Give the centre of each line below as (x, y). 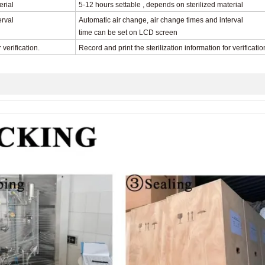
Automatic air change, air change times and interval (161, 20)
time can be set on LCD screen (128, 32)
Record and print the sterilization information (151, 48)
